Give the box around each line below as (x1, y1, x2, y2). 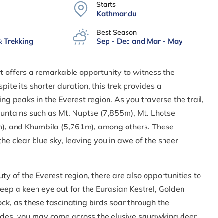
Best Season (96, 28, 137, 36)
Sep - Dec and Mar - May (96, 36, 183, 46)
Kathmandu (96, 9, 137, 18)
